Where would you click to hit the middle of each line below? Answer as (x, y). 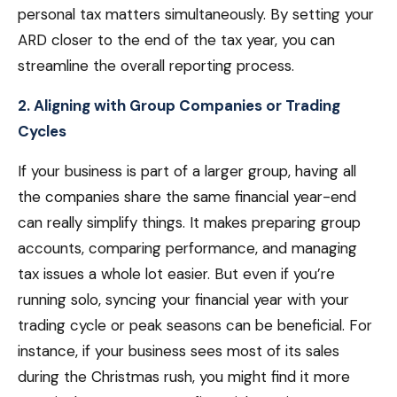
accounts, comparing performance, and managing (187, 248)
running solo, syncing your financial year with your (183, 300)
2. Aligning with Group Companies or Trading (179, 105)
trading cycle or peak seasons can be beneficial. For (195, 325)
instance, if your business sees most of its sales (179, 351)
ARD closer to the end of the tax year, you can (176, 40)
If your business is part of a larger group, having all (187, 171)
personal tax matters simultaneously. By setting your (196, 14)
